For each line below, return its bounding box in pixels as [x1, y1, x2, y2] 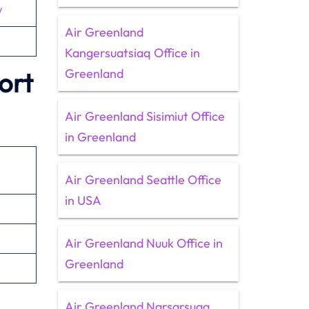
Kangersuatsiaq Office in [64, 45, 200, 61]
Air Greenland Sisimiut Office [64, 108, 225, 124]
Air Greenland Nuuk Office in [64, 235, 223, 251]
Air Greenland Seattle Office [64, 172, 221, 188]
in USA [64, 192, 101, 208]
